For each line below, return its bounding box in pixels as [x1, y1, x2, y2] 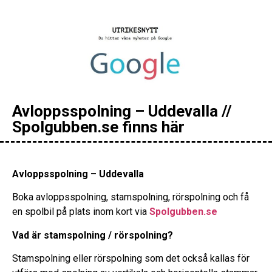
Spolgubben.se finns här [12, 118, 185, 137]
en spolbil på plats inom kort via [12, 206, 149, 218]
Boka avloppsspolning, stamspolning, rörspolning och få [12, 191, 249, 203]
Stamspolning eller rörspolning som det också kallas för [12, 253, 250, 265]
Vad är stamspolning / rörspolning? [12, 229, 173, 241]
